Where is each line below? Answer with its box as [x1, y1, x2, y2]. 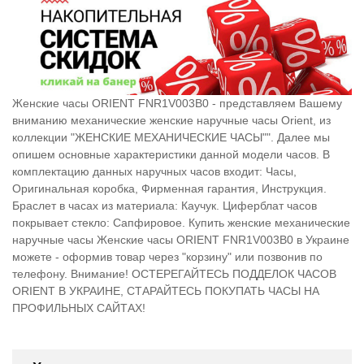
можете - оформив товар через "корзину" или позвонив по [12, 249, 323, 263]
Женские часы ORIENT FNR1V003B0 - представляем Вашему [12, 96, 342, 110]
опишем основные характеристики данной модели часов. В [12, 147, 330, 161]
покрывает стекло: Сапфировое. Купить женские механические [12, 215, 350, 229]
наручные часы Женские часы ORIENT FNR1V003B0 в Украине [12, 232, 349, 246]
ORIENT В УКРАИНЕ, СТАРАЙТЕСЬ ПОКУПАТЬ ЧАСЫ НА [12, 284, 319, 297]
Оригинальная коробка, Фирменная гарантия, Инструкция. [12, 181, 327, 195]
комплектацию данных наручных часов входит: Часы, [12, 164, 297, 178]
